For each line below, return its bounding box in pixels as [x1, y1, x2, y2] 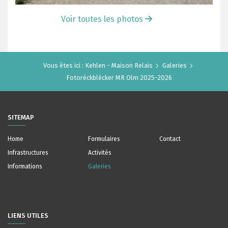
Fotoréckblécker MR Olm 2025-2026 [66, 74, 172, 81]
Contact [159, 135, 181, 142]
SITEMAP [8, 113, 34, 121]
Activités [88, 149, 111, 156]
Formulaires [88, 135, 120, 142]
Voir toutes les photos [61, 14, 145, 24]
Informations [8, 163, 42, 170]
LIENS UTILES [8, 212, 48, 219]
